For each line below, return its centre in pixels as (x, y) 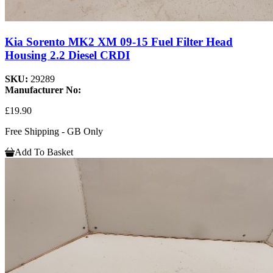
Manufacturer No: (43, 90)
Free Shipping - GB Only (54, 131)
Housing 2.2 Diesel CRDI (67, 55)
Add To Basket (44, 152)
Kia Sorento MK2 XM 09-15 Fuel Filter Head (119, 42)
